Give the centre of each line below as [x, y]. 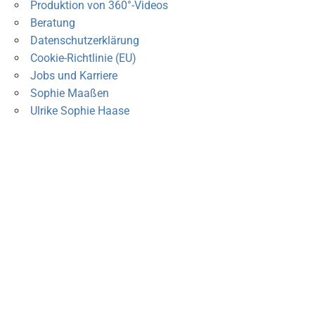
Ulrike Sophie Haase [79, 111]
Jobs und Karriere [73, 76]
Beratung [52, 23]
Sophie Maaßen [69, 94]
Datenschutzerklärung [84, 41]
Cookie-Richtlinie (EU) [83, 58]
